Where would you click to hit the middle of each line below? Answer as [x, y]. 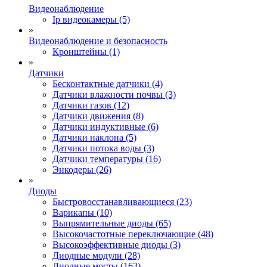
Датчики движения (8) [98, 116]
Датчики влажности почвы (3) [114, 94]
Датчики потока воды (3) [103, 148]
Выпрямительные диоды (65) [112, 223]
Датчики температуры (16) [107, 159]
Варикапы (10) [82, 212]
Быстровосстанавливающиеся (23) [122, 201]
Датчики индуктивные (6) [105, 126]
